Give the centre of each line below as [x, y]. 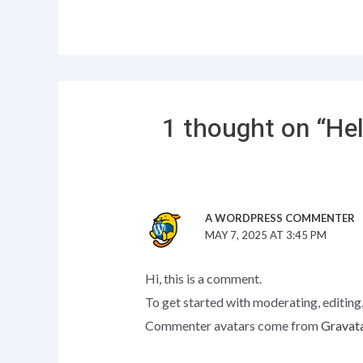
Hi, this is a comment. [203, 278]
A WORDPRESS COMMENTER [280, 218]
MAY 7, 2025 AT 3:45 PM [265, 235]
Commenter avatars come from [233, 325]
